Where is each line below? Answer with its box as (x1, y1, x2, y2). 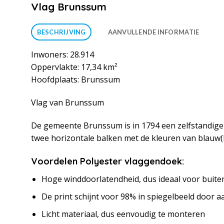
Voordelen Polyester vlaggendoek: (31, 155, 184, 167)
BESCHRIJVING (36, 28, 86, 36)
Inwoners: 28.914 (31, 49, 94, 60)
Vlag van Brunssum (31, 96, 104, 108)
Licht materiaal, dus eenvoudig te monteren (41, 208, 205, 219)
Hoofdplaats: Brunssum (31, 74, 120, 85)
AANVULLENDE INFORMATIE (107, 28, 199, 36)
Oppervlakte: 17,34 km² (31, 61, 117, 73)
